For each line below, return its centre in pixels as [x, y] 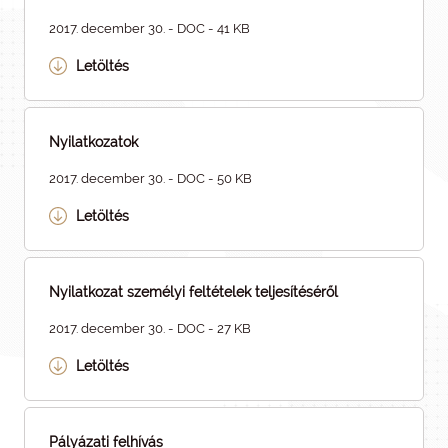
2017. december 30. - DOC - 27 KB [150, 328]
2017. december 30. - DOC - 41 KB [149, 28]
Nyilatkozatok [93, 142]
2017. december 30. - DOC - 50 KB [150, 178]
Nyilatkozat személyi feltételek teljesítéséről [193, 292]
